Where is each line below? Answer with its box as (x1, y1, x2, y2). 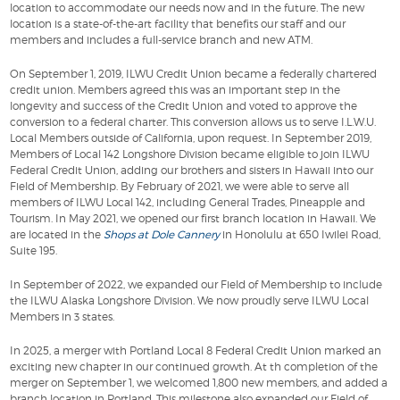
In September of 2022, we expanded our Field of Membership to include (10, 278, 383, 292)
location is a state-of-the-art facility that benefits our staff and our (10, 17, 346, 31)
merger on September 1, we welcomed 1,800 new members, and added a (10, 376, 388, 390)
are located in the (10, 228, 104, 242)
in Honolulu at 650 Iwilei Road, (220, 228, 381, 242)
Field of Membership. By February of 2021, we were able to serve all (10, 179, 350, 194)
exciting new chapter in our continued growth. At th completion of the (10, 360, 379, 374)
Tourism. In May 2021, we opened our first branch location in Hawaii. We (10, 212, 377, 226)
